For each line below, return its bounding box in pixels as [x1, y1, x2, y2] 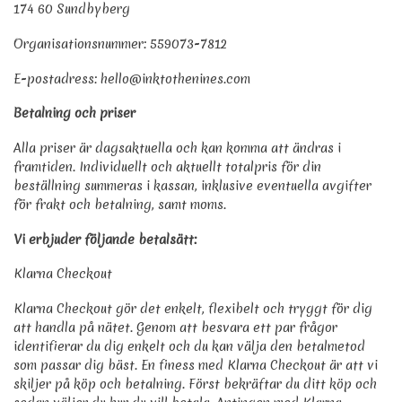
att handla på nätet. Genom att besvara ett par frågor [13, 318, 337, 336]
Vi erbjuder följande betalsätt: [13, 230, 197, 249]
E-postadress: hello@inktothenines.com [13, 69, 250, 88]
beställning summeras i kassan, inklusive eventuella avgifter [13, 176, 371, 195]
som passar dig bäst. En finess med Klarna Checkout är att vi [13, 355, 378, 374]
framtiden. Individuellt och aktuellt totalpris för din [13, 157, 321, 176]
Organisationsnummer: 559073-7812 [13, 34, 227, 53]
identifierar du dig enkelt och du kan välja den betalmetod [13, 336, 365, 355]
